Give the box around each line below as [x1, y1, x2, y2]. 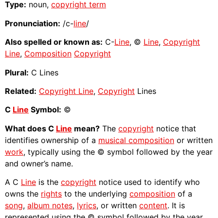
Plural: [5, 67, 29, 77]
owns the [5, 189, 41, 199]
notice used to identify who [96, 177, 200, 187]
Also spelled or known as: [5, 37, 103, 47]
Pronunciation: [5, 18, 60, 28]
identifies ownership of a [5, 135, 98, 145]
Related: [5, 86, 36, 96]
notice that [154, 123, 196, 133]
